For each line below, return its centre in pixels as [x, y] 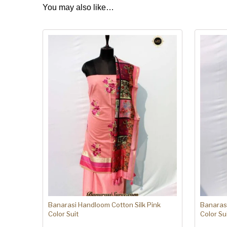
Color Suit [63, 214]
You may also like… [78, 8]
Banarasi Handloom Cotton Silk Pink [104, 204]
